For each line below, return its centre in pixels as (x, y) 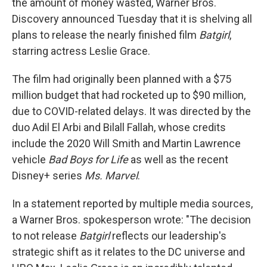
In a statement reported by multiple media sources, (132, 204)
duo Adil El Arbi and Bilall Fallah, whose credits (119, 127)
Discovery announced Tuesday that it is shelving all (132, 19)
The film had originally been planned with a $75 (122, 79)
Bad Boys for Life (88, 159)
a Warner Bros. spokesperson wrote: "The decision (131, 220)
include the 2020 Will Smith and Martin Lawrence (126, 143)
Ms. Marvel (111, 176)
